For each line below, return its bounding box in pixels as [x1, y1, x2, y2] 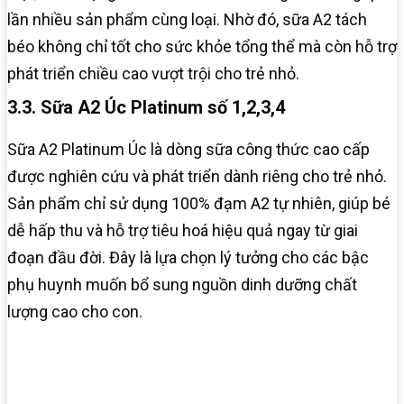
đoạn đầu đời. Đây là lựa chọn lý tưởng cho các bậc [7, 247, 369, 267]
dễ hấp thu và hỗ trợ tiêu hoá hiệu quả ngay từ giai [7, 220, 358, 240]
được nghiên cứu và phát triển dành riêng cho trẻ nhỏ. [7, 166, 387, 186]
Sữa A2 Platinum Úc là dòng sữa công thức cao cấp [7, 139, 370, 159]
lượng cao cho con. [7, 301, 142, 321]
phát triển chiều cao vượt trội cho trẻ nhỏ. [7, 63, 299, 83]
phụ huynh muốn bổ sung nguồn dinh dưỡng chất [7, 274, 357, 294]
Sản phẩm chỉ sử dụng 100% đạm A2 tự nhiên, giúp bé [7, 193, 390, 213]
